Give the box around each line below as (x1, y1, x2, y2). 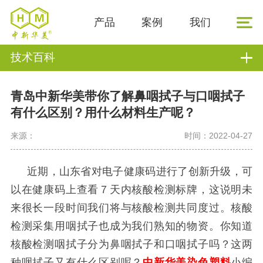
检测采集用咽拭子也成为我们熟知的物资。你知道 (10, 220, 253, 232)
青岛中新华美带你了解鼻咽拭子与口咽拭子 (10, 89, 245, 103)
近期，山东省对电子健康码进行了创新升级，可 (26, 166, 253, 178)
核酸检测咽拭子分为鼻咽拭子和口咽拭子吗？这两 (10, 238, 253, 251)
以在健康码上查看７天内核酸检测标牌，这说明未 (10, 184, 253, 196)
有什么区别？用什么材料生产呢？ (10, 106, 195, 120)
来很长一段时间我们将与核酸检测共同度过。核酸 (10, 202, 253, 214)
